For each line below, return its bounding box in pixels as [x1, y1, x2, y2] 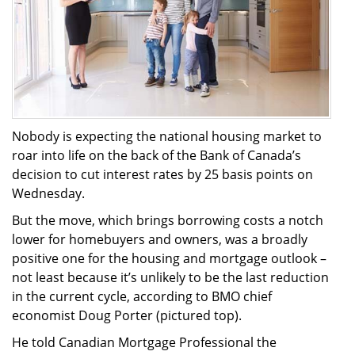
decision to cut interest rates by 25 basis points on [12, 165, 313, 183]
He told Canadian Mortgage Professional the [12, 333, 277, 351]
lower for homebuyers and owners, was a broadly [12, 230, 307, 248]
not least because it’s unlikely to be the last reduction [12, 268, 329, 286]
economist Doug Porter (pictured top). [12, 306, 242, 324]
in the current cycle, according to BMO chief [12, 287, 272, 305]
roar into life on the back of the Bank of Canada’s [12, 146, 301, 164]
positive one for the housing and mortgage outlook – [12, 249, 326, 267]
